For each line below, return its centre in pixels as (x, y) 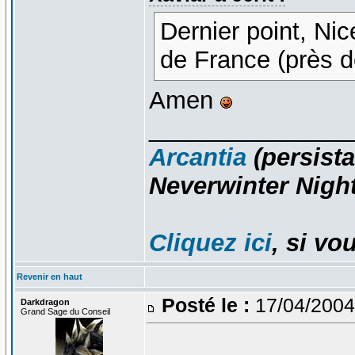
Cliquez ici (210, 242)
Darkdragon (45, 302)
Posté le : (205, 305)
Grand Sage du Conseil (65, 311)
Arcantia (197, 157)
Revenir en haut (49, 276)
